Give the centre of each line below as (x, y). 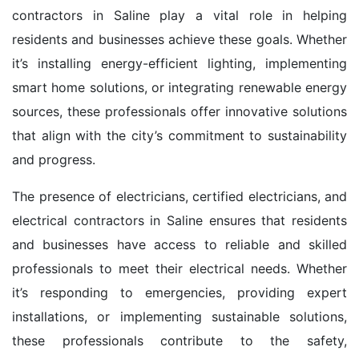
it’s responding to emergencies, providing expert (179, 293)
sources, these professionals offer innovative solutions (179, 112)
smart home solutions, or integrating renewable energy (179, 88)
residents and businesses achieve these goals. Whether (179, 40)
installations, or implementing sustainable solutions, (179, 317)
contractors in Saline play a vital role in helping (179, 16)
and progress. (54, 160)
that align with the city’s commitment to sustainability (179, 136)
